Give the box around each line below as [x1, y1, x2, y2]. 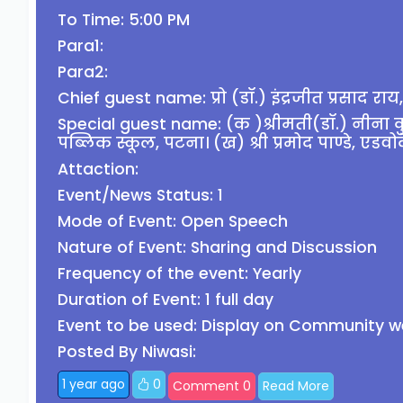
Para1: [58, 35, 103, 57]
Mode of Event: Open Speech [58, 210, 288, 232]
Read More [263, 377, 329, 395]
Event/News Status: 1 [58, 184, 223, 206]
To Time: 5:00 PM [58, 9, 190, 31]
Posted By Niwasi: [58, 341, 196, 363]
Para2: [58, 61, 108, 83]
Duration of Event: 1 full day [58, 289, 273, 310]
